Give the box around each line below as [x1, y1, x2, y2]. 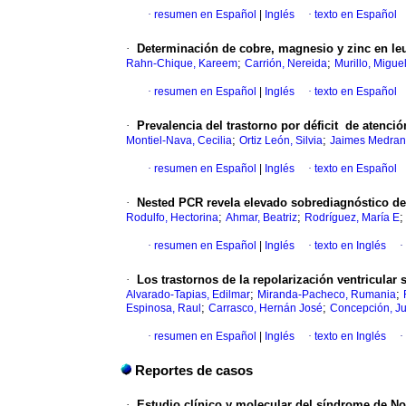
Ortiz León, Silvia [239, 134, 323, 148]
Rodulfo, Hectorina [126, 211, 218, 225]
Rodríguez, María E [304, 211, 400, 225]
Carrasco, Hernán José [208, 302, 323, 315]
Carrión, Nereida [245, 57, 327, 71]
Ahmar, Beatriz [226, 211, 297, 225]
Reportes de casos [135, 363, 253, 379]
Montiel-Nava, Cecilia [126, 134, 232, 148]
